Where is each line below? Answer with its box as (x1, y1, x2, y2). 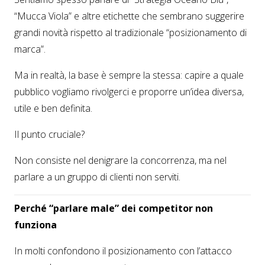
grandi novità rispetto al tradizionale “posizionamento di (14, 26, 247, 39)
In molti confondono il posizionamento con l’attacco (14, 244, 232, 257)
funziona (14, 218, 57, 231)
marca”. (14, 43, 46, 56)
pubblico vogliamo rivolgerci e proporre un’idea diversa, (14, 85, 244, 98)
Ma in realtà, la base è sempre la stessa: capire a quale (14, 69, 244, 82)
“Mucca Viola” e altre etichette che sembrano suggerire (14, 9, 244, 22)
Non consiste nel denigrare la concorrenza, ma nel (14, 154, 227, 167)
